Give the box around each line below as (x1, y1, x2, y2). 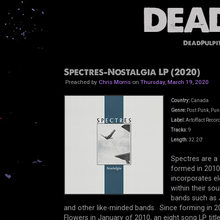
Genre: (170, 108, 186, 113)
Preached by (63, 78, 99, 85)
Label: (170, 117, 185, 123)
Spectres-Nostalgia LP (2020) (63, 66, 200, 78)
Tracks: (170, 127, 187, 133)
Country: (170, 98, 191, 104)
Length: (170, 137, 189, 143)
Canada (190, 98, 209, 104)
